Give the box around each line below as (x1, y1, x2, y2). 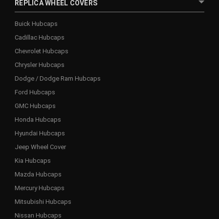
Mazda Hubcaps (15, 170, 62, 178)
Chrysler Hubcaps (15, 61, 65, 68)
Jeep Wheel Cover (15, 143, 66, 151)
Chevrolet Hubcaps (15, 47, 68, 55)
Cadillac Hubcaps (15, 33, 65, 41)
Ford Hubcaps (15, 88, 55, 96)
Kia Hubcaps (15, 156, 51, 164)
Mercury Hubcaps (15, 184, 65, 192)
